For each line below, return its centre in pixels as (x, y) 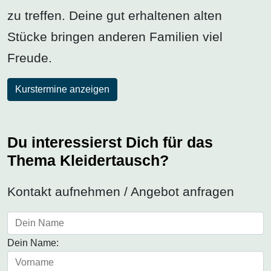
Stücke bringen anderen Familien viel (115, 36)
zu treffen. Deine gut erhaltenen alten (115, 15)
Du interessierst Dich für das (110, 142)
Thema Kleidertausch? (88, 161)
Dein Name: (33, 243)
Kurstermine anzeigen (62, 90)
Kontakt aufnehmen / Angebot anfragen (121, 192)
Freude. (30, 57)
